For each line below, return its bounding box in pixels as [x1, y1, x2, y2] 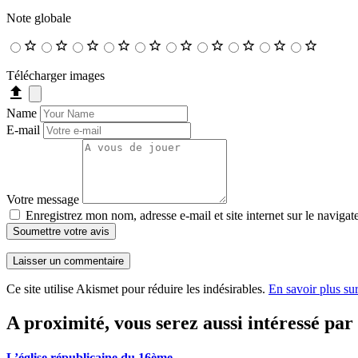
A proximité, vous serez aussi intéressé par [6, 312, 353, 333]
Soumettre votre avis [13, 225, 109, 237]
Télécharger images [6, 68, 105, 82]
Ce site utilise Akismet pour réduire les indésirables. [6, 281, 268, 296]
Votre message [6, 192, 79, 206]
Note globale [6, 10, 71, 25]
